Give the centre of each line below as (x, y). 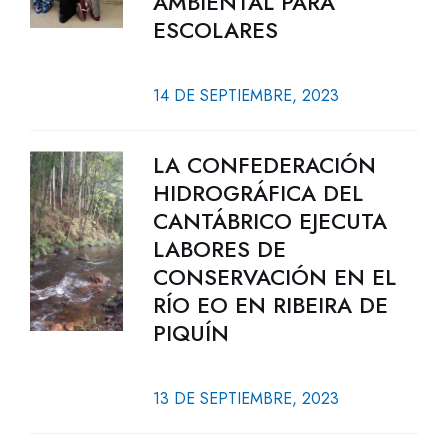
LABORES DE (219, 249)
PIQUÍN (190, 333)
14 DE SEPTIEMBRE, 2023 (245, 95)
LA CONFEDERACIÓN (264, 165)
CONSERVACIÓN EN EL (274, 277)
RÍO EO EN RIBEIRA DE (270, 305)
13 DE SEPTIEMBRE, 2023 (245, 398)
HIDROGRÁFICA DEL (257, 193)
